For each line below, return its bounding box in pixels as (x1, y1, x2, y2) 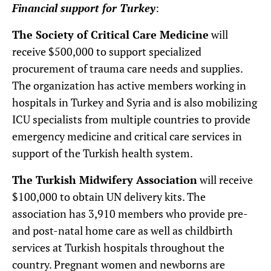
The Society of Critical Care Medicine (12, 27, 209, 42)
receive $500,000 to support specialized (12, 44, 201, 59)
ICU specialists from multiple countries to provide (12, 111, 250, 126)
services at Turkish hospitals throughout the (12, 240, 224, 255)
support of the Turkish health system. (12, 145, 193, 160)
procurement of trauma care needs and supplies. (12, 60, 243, 76)
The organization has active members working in (12, 77, 246, 93)
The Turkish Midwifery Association (12, 172, 197, 187)
